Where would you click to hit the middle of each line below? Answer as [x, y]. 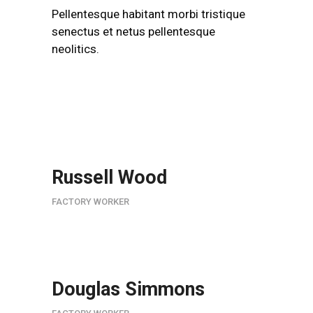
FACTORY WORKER [90, 202]
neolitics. [75, 49]
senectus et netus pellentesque [133, 31]
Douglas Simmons [128, 289]
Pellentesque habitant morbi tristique [148, 14]
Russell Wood [109, 177]
